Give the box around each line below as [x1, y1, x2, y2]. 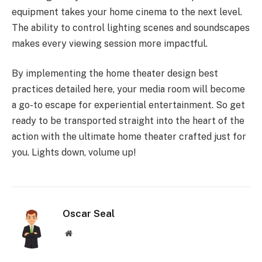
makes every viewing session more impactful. [12, 37, 208, 49]
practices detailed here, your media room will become [12, 84, 245, 95]
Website [71, 229, 98, 237]
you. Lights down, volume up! [12, 147, 136, 158]
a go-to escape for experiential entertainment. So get [12, 99, 245, 111]
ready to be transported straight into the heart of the [12, 115, 244, 127]
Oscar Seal [63, 208, 115, 220]
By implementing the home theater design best [12, 68, 218, 80]
